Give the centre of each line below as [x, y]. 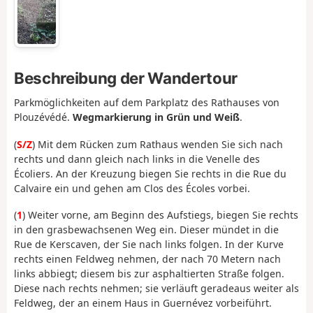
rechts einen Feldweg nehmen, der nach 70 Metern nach [147, 259]
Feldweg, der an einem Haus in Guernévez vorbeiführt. [143, 303]
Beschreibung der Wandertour [126, 78]
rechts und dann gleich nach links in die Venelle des [137, 159]
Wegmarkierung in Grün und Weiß [156, 117]
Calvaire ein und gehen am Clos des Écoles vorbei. [132, 188]
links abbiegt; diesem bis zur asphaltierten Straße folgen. [149, 274]
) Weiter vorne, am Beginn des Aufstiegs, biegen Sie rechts [160, 215]
